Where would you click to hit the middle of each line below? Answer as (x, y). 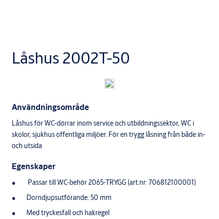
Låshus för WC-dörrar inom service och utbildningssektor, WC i (103, 123)
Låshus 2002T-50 (71, 58)
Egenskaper (33, 166)
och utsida (27, 146)
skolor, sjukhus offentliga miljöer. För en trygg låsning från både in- (109, 135)
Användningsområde (50, 107)
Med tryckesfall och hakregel (68, 213)
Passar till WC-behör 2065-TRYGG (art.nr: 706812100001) (111, 183)
